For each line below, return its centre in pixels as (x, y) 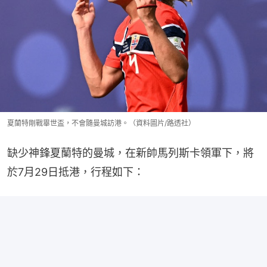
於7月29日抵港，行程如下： (76, 172)
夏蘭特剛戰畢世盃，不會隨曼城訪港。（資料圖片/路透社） (101, 123)
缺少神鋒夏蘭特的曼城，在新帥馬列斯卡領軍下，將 (131, 153)
